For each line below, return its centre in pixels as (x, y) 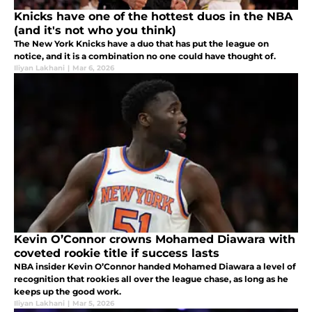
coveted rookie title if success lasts (117, 253)
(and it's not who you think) (95, 31)
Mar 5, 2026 (93, 304)
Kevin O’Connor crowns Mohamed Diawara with (155, 240)
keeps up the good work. (68, 292)
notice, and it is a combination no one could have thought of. (145, 56)
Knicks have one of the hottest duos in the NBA (153, 17)
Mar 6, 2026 (93, 68)
